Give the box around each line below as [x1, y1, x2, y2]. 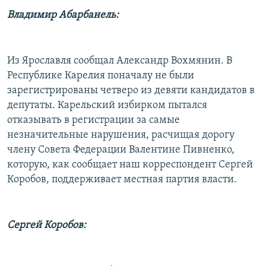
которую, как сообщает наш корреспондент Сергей [7, 159, 253, 170]
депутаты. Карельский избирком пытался [7, 99, 207, 111]
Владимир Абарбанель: [7, 9, 119, 21]
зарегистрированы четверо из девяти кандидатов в [7, 84, 255, 96]
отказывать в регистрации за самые [7, 114, 180, 126]
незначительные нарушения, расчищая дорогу [7, 129, 235, 141]
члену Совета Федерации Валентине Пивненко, [7, 144, 235, 156]
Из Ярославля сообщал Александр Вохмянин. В [7, 55, 232, 66]
